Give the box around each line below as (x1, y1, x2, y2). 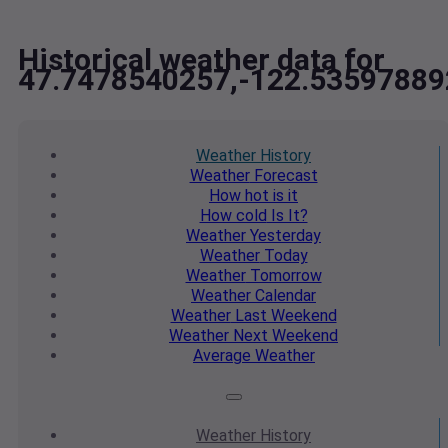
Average (193, 346, 251, 366)
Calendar (251, 286, 316, 306)
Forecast (249, 166, 318, 186)
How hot (209, 186, 269, 206)
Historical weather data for (18, 42, 385, 78)
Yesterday (246, 226, 321, 246)
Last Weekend (230, 306, 337, 326)
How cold (199, 206, 267, 226)
